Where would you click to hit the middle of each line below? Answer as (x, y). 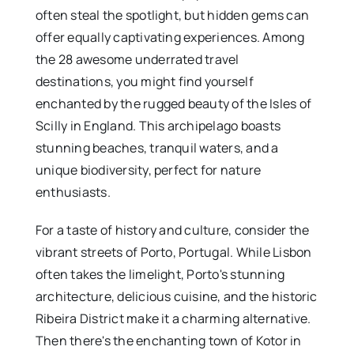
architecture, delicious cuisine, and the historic (176, 296)
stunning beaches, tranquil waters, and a (157, 147)
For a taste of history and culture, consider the (172, 230)
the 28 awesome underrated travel (137, 59)
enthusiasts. (73, 192)
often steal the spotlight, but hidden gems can (172, 15)
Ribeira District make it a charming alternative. (173, 318)
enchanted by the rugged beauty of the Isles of (173, 103)
